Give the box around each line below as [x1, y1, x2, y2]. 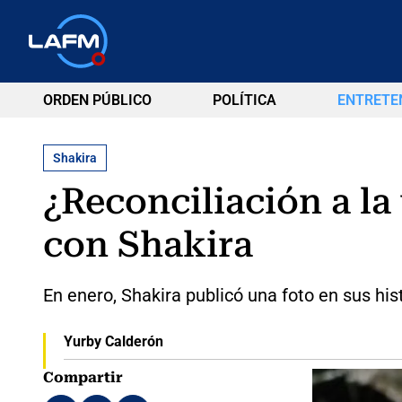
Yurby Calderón [63, 332, 163, 350]
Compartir [43, 368, 123, 386]
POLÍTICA [212, 92, 276, 109]
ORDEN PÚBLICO [43, 92, 152, 109]
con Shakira [43, 223, 253, 266]
